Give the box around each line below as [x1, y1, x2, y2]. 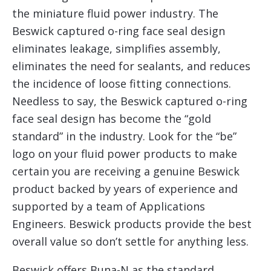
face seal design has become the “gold [12, 111, 211, 126]
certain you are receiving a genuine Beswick [12, 163, 240, 178]
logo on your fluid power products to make [12, 146, 237, 161]
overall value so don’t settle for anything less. [12, 233, 249, 249]
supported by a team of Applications [12, 198, 205, 214]
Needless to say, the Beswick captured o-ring [12, 93, 247, 108]
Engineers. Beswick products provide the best [12, 216, 252, 231]
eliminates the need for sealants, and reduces [12, 58, 250, 73]
